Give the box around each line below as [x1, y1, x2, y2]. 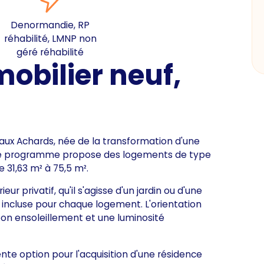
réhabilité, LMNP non [4, 32, 97, 45]
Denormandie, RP [11, 18, 90, 31]
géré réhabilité [16, 45, 84, 58]
